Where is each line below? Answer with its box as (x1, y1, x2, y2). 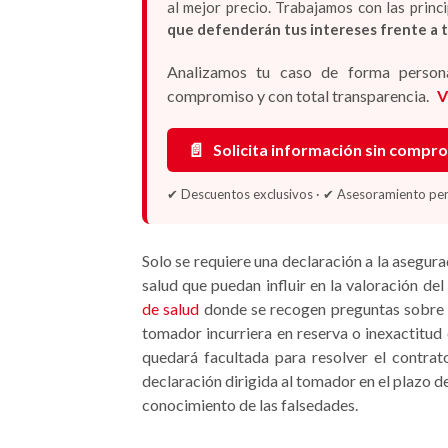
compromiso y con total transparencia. (167, 86, 432, 105)
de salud (142, 299, 200, 318)
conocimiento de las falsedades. (142, 395, 358, 414)
